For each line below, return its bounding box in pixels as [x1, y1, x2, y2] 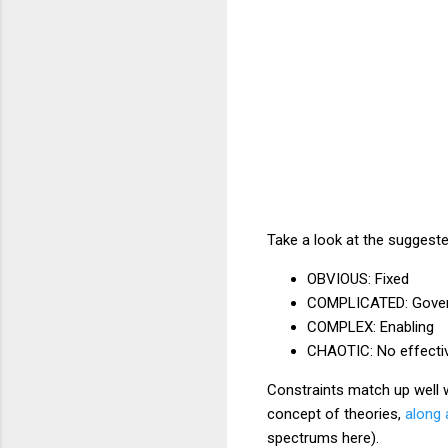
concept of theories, [267, 404, 405, 423]
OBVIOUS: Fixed [307, 269, 409, 288]
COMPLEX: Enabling [307, 317, 438, 336]
